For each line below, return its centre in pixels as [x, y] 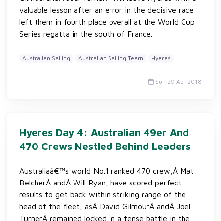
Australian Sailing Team [111, 58]
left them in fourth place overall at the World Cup [107, 22]
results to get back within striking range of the [103, 194]
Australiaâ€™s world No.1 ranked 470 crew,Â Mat [107, 171]
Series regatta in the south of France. [86, 34]
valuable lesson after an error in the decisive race [107, 10]
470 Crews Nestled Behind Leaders [105, 146]
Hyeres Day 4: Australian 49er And [104, 132]
